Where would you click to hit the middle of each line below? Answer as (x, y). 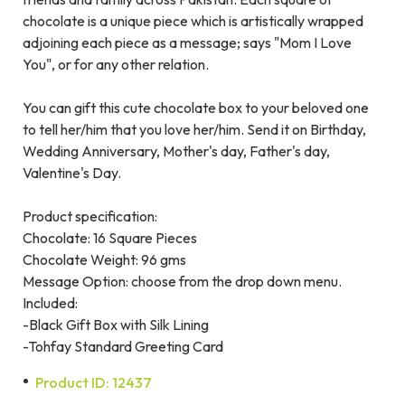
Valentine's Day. (72, 173)
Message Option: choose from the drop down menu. (182, 282)
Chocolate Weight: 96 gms (104, 260)
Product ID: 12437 (94, 383)
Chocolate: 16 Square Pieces (110, 238)
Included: (50, 303)
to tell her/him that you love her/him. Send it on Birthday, (194, 130)
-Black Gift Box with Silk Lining (116, 325)
